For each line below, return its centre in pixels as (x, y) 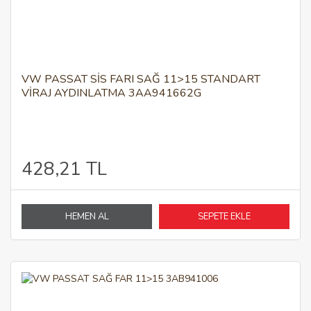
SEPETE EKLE (224, 217)
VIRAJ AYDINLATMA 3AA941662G (111, 93)
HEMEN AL (87, 217)
